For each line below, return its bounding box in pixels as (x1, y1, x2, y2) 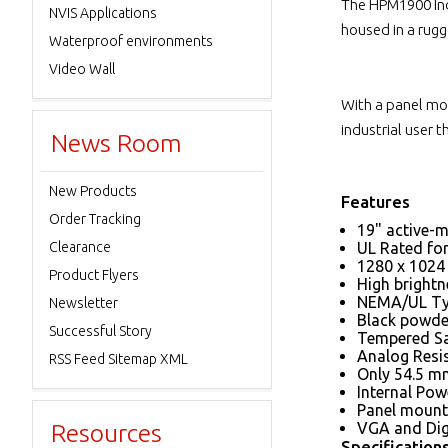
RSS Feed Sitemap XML (49, 351, 188, 367)
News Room (51, 129, 182, 157)
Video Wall (49, 61, 115, 77)
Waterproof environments (49, 33, 213, 49)
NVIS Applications (49, 5, 157, 21)
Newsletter (49, 295, 118, 311)
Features (341, 192, 410, 211)
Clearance (49, 239, 111, 255)
